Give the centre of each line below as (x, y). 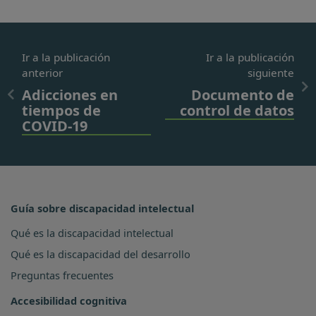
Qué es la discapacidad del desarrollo (101, 254)
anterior (42, 72)
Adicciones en (70, 95)
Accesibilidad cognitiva (69, 300)
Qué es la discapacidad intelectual (92, 232)
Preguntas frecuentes (62, 275)
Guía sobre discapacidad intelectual (102, 208)
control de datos (237, 110)
